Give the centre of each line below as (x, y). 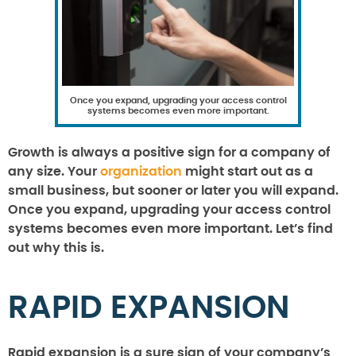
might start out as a (248, 171)
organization (141, 171)
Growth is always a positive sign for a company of (169, 152)
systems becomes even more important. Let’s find (170, 228)
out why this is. (56, 248)
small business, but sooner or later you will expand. (173, 190)
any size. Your (54, 171)
